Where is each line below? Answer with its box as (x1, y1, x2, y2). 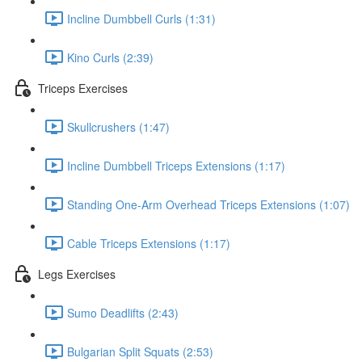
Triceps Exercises (38, 79, 128, 96)
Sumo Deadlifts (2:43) (67, 304, 179, 321)
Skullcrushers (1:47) (67, 118, 170, 135)
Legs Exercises (38, 265, 116, 282)
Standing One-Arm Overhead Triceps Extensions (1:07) (67, 196, 350, 213)
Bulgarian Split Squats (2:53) (67, 343, 213, 360)
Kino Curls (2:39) (67, 48, 154, 65)
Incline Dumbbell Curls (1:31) (67, 10, 216, 27)
